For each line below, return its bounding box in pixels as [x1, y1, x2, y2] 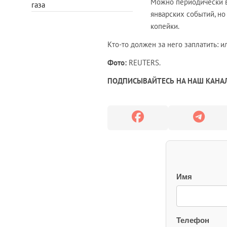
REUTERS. [127, 58, 161, 68]
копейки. [150, 21, 179, 31]
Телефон [176, 216, 209, 225]
